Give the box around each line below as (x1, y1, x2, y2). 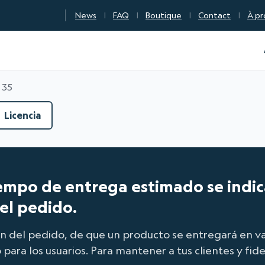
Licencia (4, 109, 41, 122)
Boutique (146, 9, 182, 21)
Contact (198, 9, 231, 21)
